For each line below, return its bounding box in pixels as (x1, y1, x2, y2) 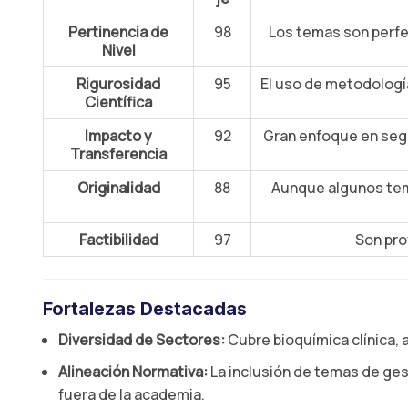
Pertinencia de (68, 22, 168, 42)
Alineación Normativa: (58, 362, 209, 382)
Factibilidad (78, 229, 158, 250)
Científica (85, 92, 152, 112)
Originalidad (76, 178, 160, 198)
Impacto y (85, 126, 152, 146)
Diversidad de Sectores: (58, 330, 225, 350)
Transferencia (70, 144, 167, 164)
